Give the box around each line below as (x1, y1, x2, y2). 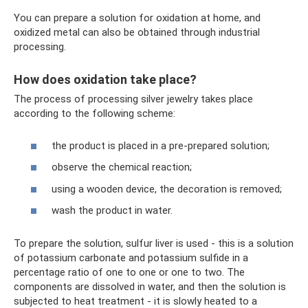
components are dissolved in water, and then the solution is (14, 280, 286, 294)
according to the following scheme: (14, 107, 175, 120)
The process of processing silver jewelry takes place (14, 93, 253, 106)
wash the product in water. (52, 204, 173, 217)
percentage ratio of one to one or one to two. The (14, 266, 245, 279)
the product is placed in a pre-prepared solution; (52, 139, 269, 152)
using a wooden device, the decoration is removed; (52, 182, 282, 195)
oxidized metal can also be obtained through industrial (14, 26, 260, 39)
